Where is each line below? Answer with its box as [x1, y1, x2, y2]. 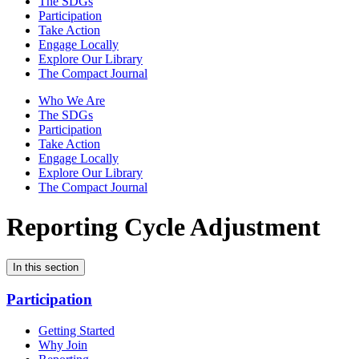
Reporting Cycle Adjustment [6, 212, 321, 241]
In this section [13, 261, 79, 274]
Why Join [38, 337, 87, 352]
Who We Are [38, 94, 105, 108]
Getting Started [38, 323, 115, 337]
